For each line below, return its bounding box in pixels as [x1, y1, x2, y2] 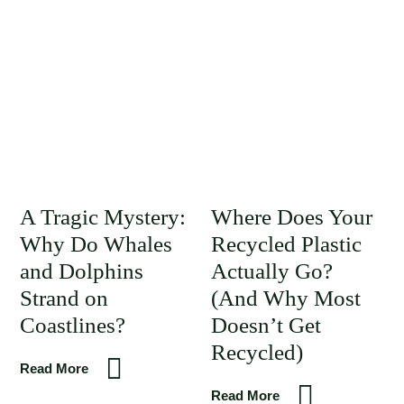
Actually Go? [210, 259, 333, 283]
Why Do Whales [20, 232, 172, 256]
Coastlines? [20, 313, 125, 337]
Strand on [20, 286, 108, 310]
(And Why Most [210, 286, 361, 310]
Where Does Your [210, 205, 372, 229]
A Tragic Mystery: [20, 205, 186, 229]
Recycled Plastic [210, 232, 362, 256]
